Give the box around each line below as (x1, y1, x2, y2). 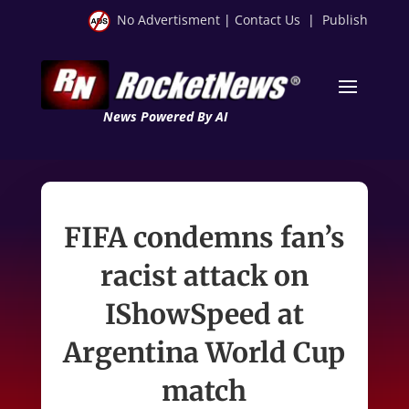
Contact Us (235, 11, 301, 28)
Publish (322, 11, 369, 28)
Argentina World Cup (63, 334, 346, 370)
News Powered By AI (102, 107, 227, 125)
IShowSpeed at (104, 296, 304, 331)
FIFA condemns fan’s (63, 219, 345, 255)
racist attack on (100, 257, 309, 293)
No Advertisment (117, 11, 221, 28)
